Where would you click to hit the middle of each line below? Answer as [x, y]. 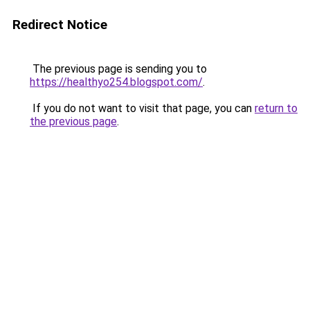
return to [276, 108]
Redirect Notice [60, 25]
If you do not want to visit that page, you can [142, 108]
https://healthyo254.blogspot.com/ [116, 82]
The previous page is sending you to [118, 69]
